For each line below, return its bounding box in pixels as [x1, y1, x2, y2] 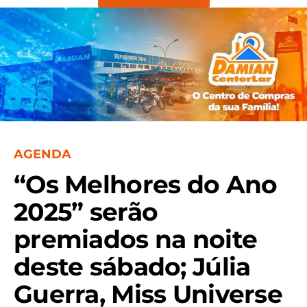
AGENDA [14, 146, 71, 162]
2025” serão [14, 196, 158, 227]
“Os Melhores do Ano [14, 169, 278, 199]
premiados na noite [14, 223, 258, 254]
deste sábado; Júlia [14, 251, 251, 282]
